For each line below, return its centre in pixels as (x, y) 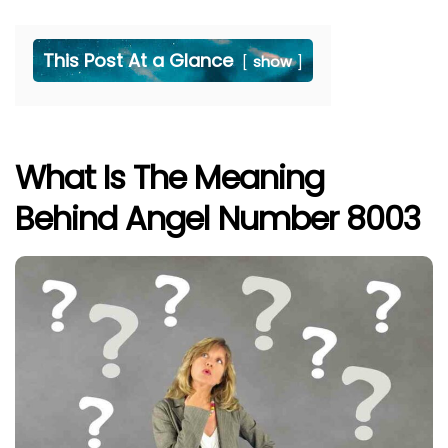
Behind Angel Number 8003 (217, 219)
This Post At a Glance (138, 61)
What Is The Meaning (169, 178)
